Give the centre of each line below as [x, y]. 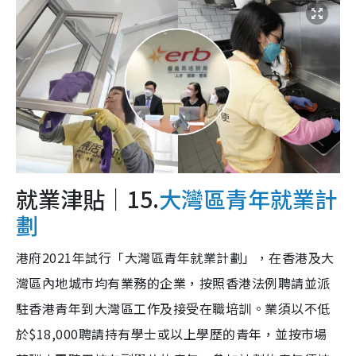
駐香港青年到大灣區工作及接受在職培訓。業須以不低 [173, 308]
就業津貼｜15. [87, 198]
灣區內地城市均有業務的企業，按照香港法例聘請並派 [173, 282]
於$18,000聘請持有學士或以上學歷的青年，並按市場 [172, 333]
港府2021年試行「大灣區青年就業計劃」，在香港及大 [175, 257]
